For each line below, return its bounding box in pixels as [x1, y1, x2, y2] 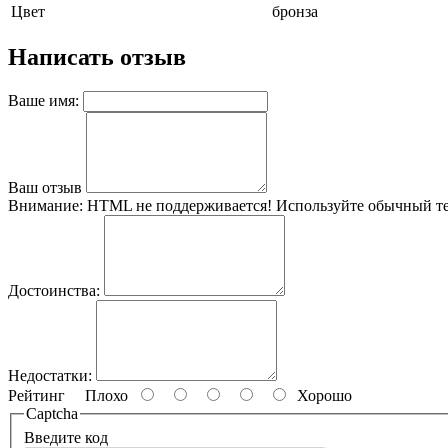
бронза [272, 3, 318, 21]
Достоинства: [8, 282, 100, 300]
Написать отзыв [8, 44, 186, 71]
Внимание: [8, 197, 83, 215]
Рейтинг [8, 387, 65, 405]
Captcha [26, 405, 78, 423]
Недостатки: [8, 367, 92, 385]
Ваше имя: [8, 92, 79, 110]
